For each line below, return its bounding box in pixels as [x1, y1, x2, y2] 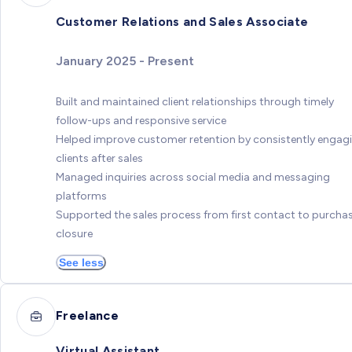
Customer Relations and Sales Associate [56, 14, 309, 30]
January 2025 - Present [56, 53, 194, 69]
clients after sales [56, 152, 143, 166]
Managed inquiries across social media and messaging [56, 170, 330, 185]
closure [56, 227, 93, 241]
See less [58, 256, 104, 269]
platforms [56, 189, 107, 203]
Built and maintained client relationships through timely [56, 95, 334, 109]
